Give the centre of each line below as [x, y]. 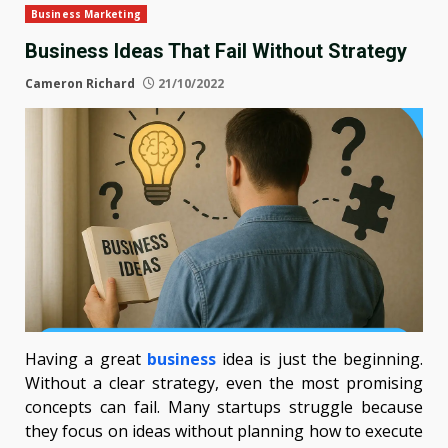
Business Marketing [86, 14]
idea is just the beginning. [322, 359]
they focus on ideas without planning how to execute [224, 431]
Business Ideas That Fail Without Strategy [216, 51]
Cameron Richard [80, 84]
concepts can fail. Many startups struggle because [224, 407]
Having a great [86, 359]
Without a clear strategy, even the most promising [224, 383]
